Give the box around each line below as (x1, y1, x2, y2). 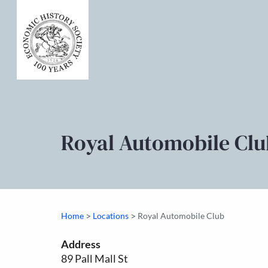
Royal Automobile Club (138, 211, 224, 221)
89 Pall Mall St (61, 252, 128, 265)
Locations (93, 211, 129, 221)
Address (61, 238, 100, 251)
